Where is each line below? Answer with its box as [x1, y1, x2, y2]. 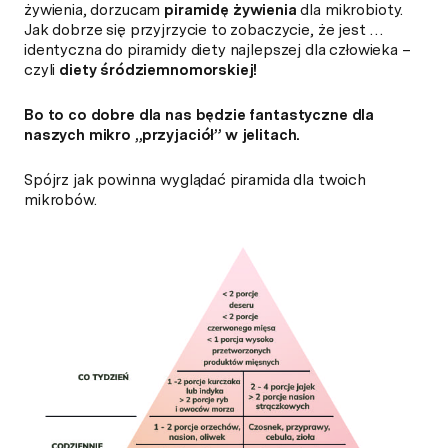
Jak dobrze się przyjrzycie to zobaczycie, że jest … [24, 20, 385, 39]
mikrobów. [24, 190, 101, 209]
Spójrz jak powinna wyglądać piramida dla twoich [24, 170, 366, 189]
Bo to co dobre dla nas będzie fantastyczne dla [24, 105, 375, 124]
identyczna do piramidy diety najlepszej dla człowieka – [24, 40, 411, 59]
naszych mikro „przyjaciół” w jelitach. [24, 125, 301, 144]
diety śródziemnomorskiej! [59, 60, 258, 79]
